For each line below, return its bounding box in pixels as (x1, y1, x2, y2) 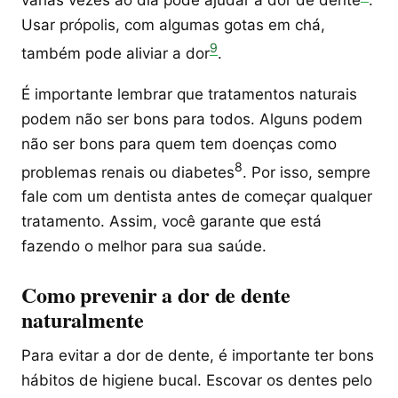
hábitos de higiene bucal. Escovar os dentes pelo (21, 371, 372, 390)
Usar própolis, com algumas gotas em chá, (21, 16, 325, 35)
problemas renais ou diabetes (21, 163, 235, 181)
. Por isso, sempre (243, 163, 370, 181)
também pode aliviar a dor (21, 44, 210, 62)
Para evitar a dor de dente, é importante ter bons (21, 346, 374, 365)
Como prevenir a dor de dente (21, 279, 291, 311)
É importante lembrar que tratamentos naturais (21, 84, 357, 103)
